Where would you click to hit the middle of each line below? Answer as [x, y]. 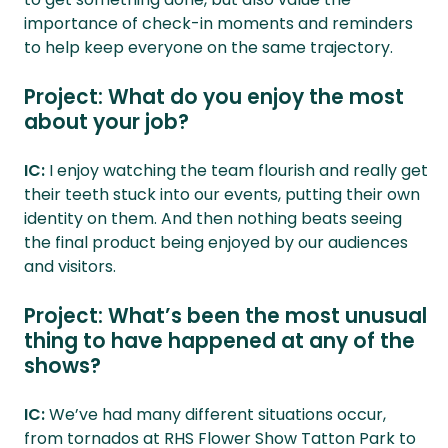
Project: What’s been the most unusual [225, 315]
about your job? [106, 122]
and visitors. [72, 266]
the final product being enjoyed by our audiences [216, 242]
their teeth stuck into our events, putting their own [222, 194]
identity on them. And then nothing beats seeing [213, 218]
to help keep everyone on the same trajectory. [210, 48]
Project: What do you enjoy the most [214, 97]
